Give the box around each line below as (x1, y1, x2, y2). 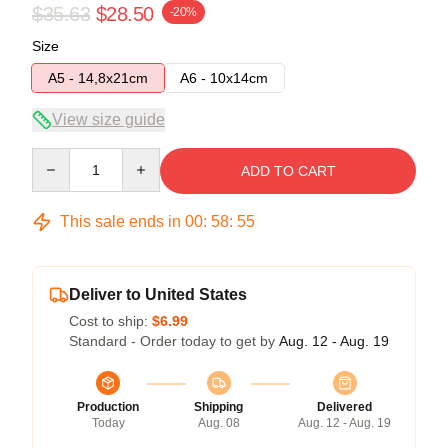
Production (77, 399, 139, 414)
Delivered (317, 399, 372, 414)
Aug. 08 (197, 415, 240, 430)
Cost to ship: (69, 312, 152, 329)
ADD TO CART (240, 162, 336, 179)
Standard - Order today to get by (69, 332, 279, 349)
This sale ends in (56, 212, 185, 230)
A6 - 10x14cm (180, 69, 268, 86)
